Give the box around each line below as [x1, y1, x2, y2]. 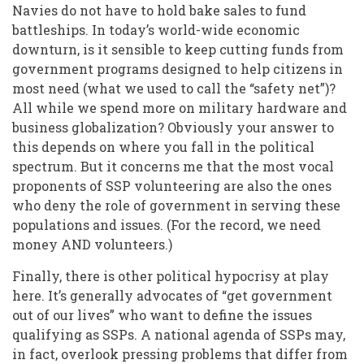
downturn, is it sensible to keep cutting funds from [12, 41, 344, 58]
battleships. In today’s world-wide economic [12, 21, 300, 39]
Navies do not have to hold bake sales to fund [12, 2, 306, 19]
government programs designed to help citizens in [12, 60, 343, 78]
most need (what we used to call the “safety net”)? [12, 80, 336, 97]
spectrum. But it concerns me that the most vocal [12, 158, 334, 175]
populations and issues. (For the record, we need [12, 216, 321, 234]
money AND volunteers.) [12, 236, 175, 253]
